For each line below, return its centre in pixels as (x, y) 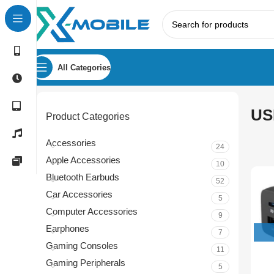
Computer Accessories (92, 211)
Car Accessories (79, 194)
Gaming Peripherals (86, 263)
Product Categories (88, 117)
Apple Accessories (83, 160)
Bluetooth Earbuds (83, 177)
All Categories (84, 67)
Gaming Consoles (82, 246)
